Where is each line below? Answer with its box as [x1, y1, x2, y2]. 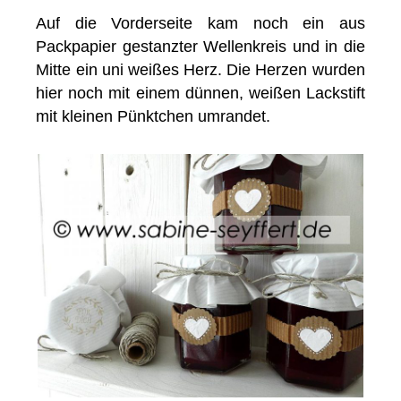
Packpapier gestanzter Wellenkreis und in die [36, 38, 365, 56]
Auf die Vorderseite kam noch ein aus [36, 14, 365, 33]
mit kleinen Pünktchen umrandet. [36, 107, 271, 126]
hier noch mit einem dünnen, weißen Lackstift [36, 84, 365, 103]
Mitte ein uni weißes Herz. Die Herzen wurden [36, 61, 365, 80]
